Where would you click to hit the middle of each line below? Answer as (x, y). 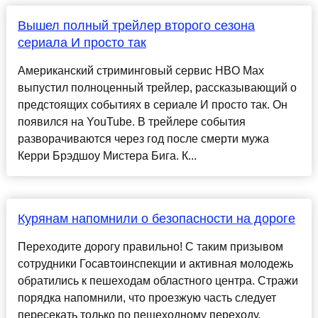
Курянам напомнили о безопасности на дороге (156, 219)
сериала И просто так (82, 43)
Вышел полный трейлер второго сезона (136, 26)
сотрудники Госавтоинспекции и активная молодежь (155, 264)
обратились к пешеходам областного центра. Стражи (158, 281)
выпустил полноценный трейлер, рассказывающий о (157, 88)
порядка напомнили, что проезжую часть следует (147, 298)
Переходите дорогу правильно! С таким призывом (150, 247)
